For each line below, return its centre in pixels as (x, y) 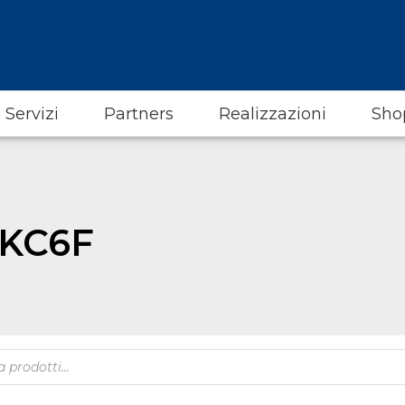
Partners (139, 114)
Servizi (32, 114)
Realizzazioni (273, 114)
